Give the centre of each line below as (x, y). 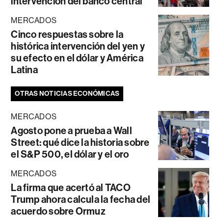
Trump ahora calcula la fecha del (81, 199)
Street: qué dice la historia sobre (80, 142)
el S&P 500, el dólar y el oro (70, 154)
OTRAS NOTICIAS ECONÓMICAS (67, 93)
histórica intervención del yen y (78, 46)
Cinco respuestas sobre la (67, 34)
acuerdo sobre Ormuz (58, 211)
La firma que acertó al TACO (71, 187)
